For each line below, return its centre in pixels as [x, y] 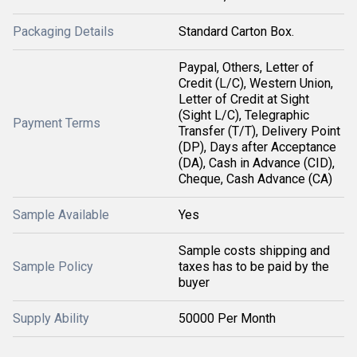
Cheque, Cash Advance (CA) [255, 179]
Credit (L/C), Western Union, [256, 83]
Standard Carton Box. [236, 31]
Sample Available [61, 215]
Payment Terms [57, 123]
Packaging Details [63, 31]
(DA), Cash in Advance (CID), [257, 163]
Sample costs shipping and [254, 251]
